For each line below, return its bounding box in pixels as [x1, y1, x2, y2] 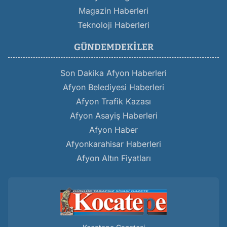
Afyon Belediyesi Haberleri [63, 82, 164, 92]
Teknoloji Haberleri [78, 19, 149, 30]
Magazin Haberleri [79, 5, 148, 16]
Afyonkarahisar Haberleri [66, 138, 161, 149]
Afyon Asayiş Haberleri [69, 110, 158, 121]
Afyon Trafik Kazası [76, 96, 151, 106]
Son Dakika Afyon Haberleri [60, 67, 167, 78]
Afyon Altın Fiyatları [76, 153, 151, 163]
